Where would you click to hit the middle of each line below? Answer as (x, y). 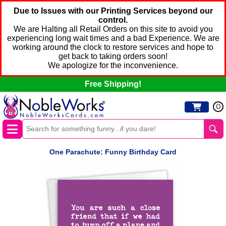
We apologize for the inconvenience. (113, 65)
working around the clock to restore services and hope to (113, 47)
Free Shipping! (113, 84)
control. (113, 20)
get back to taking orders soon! (113, 56)
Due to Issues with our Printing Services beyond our (113, 11)
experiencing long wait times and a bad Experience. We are (113, 38)
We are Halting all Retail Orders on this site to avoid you (113, 29)
